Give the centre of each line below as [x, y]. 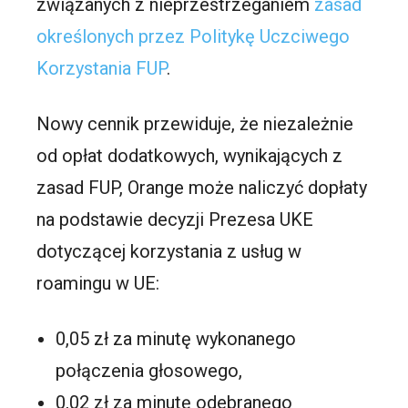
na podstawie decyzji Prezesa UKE [175, 220]
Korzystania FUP [102, 69]
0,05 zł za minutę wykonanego [176, 339]
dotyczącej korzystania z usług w [169, 252]
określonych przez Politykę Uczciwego [194, 37]
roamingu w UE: [98, 284]
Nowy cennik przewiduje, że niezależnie [195, 124]
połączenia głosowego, [149, 371]
